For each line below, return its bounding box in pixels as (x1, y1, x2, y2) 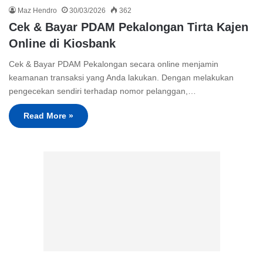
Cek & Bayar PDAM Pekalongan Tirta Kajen (9, 21, 248, 34)
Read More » (23, 111, 73, 121)
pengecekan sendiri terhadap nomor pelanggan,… (9, 86, 196, 96)
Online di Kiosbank (9, 37, 116, 50)
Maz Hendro (18, 6, 57, 15)
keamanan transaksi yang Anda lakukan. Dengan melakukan (9, 73, 234, 83)
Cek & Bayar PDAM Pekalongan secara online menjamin (9, 59, 218, 69)
